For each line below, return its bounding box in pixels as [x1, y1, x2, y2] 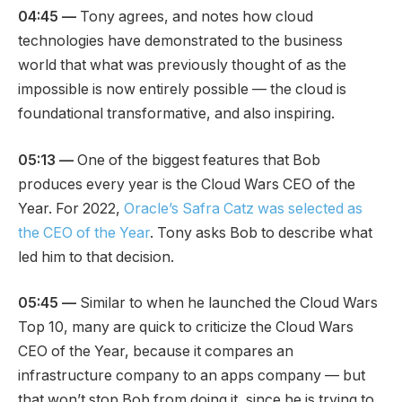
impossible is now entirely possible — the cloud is [18, 80, 346, 98]
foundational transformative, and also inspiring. [18, 104, 335, 122]
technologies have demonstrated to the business [18, 31, 343, 49]
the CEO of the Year [18, 223, 150, 241]
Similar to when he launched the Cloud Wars [76, 294, 378, 312]
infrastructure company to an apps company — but [18, 367, 365, 385]
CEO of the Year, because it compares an [18, 343, 293, 361]
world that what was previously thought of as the [18, 56, 346, 74]
